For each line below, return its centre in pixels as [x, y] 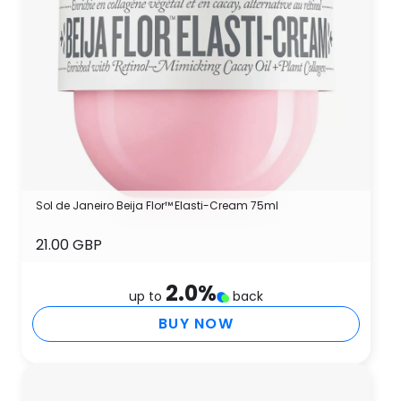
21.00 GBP [69, 245]
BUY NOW [196, 324]
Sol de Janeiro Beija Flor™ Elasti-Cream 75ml [157, 205]
